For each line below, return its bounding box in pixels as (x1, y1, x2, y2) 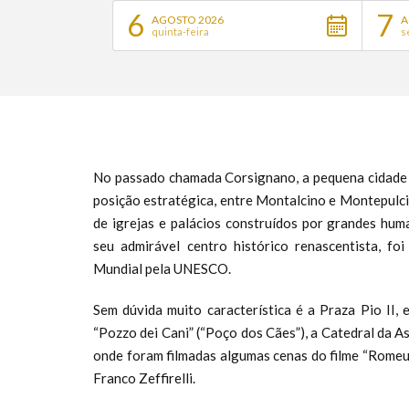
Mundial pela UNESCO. (93, 260, 231, 277)
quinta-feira (151, 26, 209, 37)
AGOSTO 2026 (151, 13, 224, 26)
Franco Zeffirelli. (93, 370, 198, 386)
